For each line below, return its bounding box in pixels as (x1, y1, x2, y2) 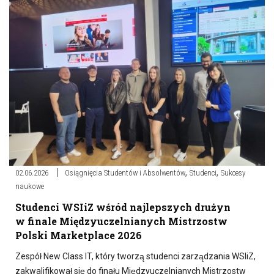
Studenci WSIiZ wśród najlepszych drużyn (15, 200, 231, 213)
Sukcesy (221, 168, 245, 177)
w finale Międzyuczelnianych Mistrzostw (15, 214, 228, 228)
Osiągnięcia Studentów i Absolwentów (65, 168, 185, 177)
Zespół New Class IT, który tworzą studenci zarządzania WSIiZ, (15, 251, 256, 261)
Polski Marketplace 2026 (15, 228, 142, 242)
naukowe (15, 181, 44, 191)
